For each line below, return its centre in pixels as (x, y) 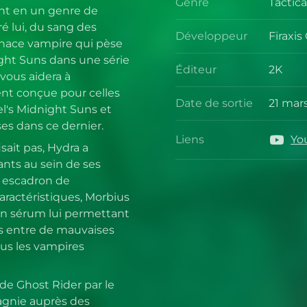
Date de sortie (214, 103)
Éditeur (196, 70)
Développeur (211, 36)
